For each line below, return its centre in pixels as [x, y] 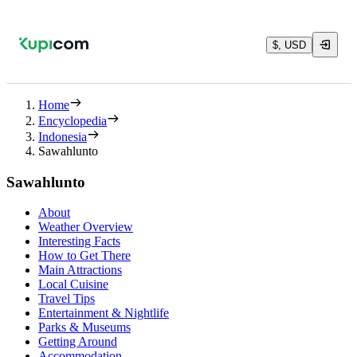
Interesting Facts [79, 241]
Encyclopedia [73, 121]
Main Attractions [80, 270]
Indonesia [63, 137]
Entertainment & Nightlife [104, 313]
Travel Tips [67, 299]
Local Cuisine [73, 284]
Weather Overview [86, 227]
